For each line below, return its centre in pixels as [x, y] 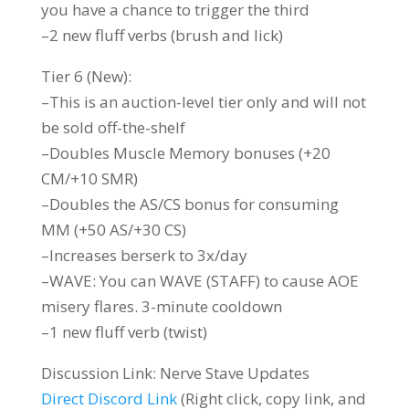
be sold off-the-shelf [113, 127]
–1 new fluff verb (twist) [124, 331]
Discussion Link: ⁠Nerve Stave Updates [175, 372]
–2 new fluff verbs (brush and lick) [162, 35]
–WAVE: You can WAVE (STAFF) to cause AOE [199, 280]
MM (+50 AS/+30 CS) [113, 229]
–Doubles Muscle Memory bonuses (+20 [185, 152]
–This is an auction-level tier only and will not [203, 101]
